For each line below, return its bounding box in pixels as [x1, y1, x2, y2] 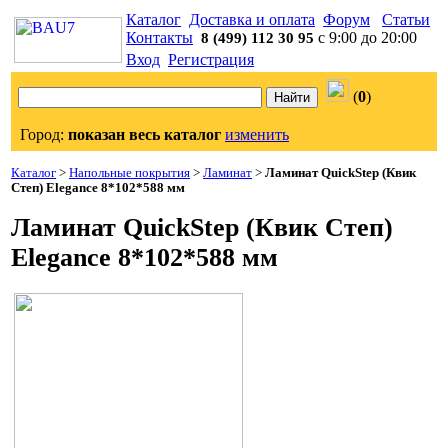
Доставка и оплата [189, 11, 315, 28]
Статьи [382, 11, 430, 28]
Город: [20, 126, 68, 143]
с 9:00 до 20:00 [314, 29, 417, 46]
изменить [225, 126, 289, 143]
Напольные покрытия [69, 166, 190, 180]
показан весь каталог [68, 126, 221, 143]
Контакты [126, 29, 193, 46]
